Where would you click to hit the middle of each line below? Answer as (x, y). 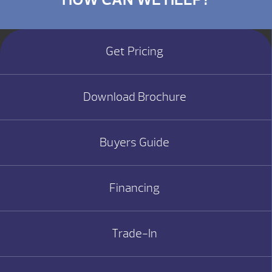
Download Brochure (134, 97)
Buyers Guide (135, 142)
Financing (135, 188)
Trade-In (135, 233)
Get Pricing (135, 51)
